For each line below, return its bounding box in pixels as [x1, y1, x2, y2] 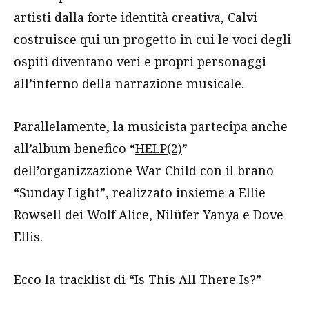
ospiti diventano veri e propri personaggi [14, 53, 266, 70]
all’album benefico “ [14, 140, 135, 157]
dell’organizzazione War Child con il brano [14, 162, 274, 179]
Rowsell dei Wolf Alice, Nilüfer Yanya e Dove [14, 206, 283, 223]
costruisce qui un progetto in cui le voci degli [14, 31, 291, 48]
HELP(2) [135, 140, 182, 157]
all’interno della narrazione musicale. [14, 75, 244, 92]
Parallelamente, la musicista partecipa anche [14, 118, 288, 135]
